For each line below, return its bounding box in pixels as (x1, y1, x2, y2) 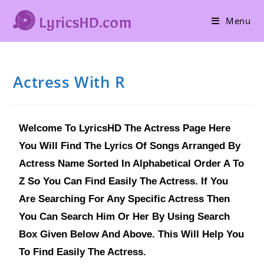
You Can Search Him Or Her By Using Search (19, 211, 230, 222)
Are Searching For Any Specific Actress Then (19, 193, 230, 204)
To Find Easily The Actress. (19, 246, 147, 258)
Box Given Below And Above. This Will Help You (19, 229, 245, 240)
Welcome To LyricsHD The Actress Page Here (19, 123, 231, 134)
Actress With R (13, 71, 126, 93)
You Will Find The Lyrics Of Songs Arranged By (19, 140, 241, 151)
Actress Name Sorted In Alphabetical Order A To (19, 158, 245, 169)
